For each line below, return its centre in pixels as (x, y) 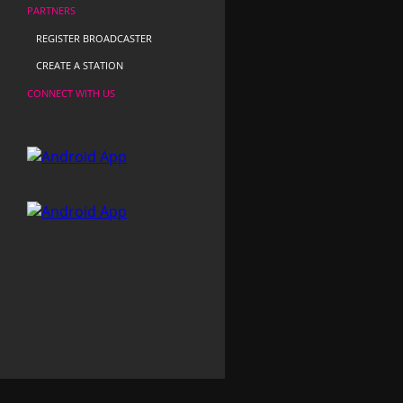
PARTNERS (51, 10)
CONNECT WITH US (71, 93)
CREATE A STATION (80, 65)
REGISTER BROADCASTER (94, 38)
